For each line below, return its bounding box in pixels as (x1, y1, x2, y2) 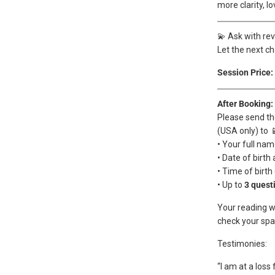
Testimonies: (217, 239, 267, 249)
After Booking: (217, 99, 273, 109)
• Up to (217, 180, 244, 190)
